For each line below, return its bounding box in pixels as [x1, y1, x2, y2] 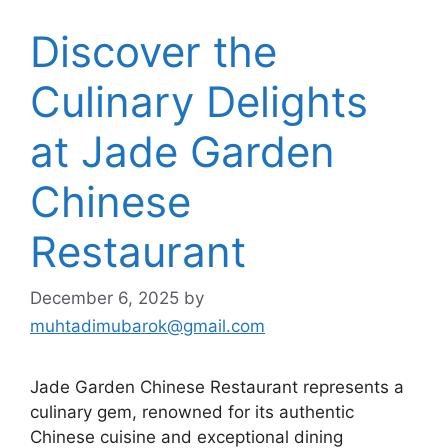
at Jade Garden [30, 126, 335, 177]
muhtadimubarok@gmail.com [30, 315, 265, 336]
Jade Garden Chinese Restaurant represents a [30, 376, 404, 397]
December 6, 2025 [30, 287, 179, 308]
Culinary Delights [30, 76, 368, 127]
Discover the [30, 26, 277, 77]
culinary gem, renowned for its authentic [30, 401, 354, 422]
